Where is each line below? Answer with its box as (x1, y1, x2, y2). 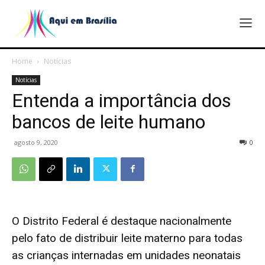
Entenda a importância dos (12, 89, 231, 112)
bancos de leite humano (12, 110, 205, 133)
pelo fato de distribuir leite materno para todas (12, 231, 243, 245)
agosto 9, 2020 (14, 137, 58, 147)
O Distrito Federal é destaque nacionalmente (12, 214, 231, 228)
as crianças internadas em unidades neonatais (12, 248, 241, 262)
